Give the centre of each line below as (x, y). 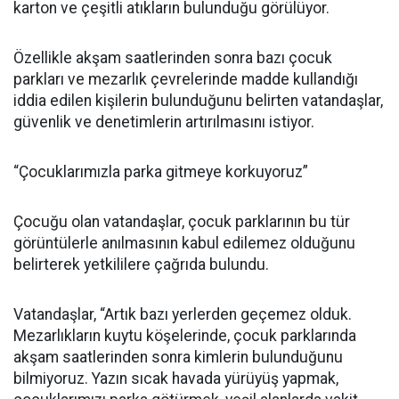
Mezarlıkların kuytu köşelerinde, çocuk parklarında (185, 336)
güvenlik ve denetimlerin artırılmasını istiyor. (164, 122)
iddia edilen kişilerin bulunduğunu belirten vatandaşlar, (198, 101)
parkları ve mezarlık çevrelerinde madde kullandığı (186, 79)
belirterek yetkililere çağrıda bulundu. (141, 265)
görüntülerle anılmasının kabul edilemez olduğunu (184, 243)
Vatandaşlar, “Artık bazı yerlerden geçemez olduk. (183, 314)
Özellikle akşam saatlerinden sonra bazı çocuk (173, 58)
